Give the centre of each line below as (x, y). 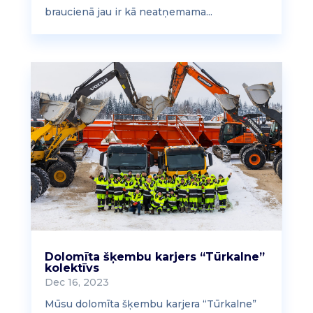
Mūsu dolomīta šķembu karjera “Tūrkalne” (150, 304)
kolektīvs (72, 268)
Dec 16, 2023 (77, 282)
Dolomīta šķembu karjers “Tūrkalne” (154, 256)
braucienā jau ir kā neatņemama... (128, 12)
